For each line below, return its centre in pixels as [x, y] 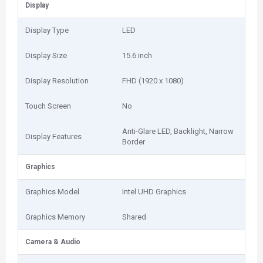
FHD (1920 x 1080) [153, 81]
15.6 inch [137, 55]
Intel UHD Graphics [154, 192]
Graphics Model [52, 192]
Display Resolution [57, 81]
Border [134, 142]
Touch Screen [48, 106]
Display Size [46, 55]
